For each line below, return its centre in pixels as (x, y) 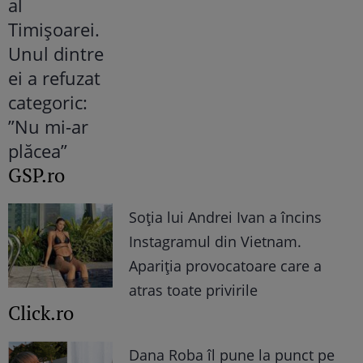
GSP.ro (36, 175)
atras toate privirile (194, 290)
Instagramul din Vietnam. (216, 242)
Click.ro (41, 313)
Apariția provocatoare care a (226, 266)
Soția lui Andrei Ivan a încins (226, 218)
